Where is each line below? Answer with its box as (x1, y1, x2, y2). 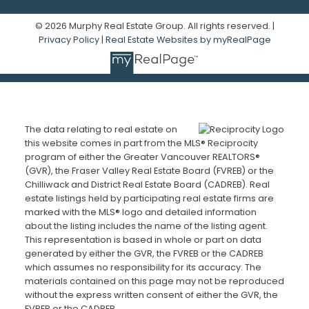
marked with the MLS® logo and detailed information (24, 206, 257, 219)
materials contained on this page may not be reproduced (24, 275, 284, 288)
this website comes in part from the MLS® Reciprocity (24, 137, 258, 150)
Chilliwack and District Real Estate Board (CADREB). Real (24, 179, 270, 191)
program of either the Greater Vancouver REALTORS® (24, 151, 260, 163)
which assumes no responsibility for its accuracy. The (24, 261, 261, 274)
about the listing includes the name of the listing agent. (24, 220, 268, 232)
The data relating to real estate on (24, 123, 177, 136)
